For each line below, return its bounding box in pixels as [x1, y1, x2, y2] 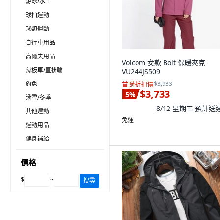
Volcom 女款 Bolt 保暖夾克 [122, 58, 205, 67]
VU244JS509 [122, 67, 160, 76]
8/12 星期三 [156, 103, 195, 113]
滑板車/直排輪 [26, 66, 63, 74]
